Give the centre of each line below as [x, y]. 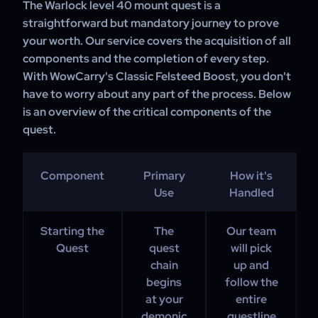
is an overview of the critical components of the [147, 112]
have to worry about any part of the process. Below [157, 94]
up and [251, 265]
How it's [251, 176]
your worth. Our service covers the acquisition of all [157, 41]
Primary [164, 176]
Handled [251, 193]
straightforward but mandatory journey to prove [151, 23]
